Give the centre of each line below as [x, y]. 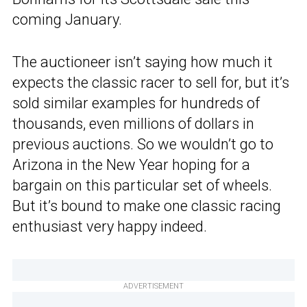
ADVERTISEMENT [153, 286]
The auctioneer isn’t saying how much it [143, 62]
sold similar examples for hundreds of [136, 103]
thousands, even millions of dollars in [133, 124]
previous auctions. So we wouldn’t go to [143, 145]
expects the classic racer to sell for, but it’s [151, 83]
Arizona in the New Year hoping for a [131, 165]
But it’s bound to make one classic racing [147, 206]
